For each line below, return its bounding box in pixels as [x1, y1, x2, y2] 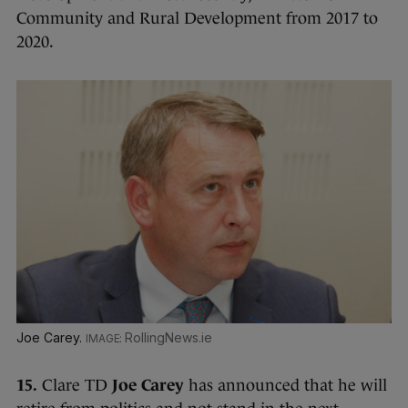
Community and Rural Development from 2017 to [16, 9, 378, 28]
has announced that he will [184, 376, 387, 395]
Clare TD [37, 376, 112, 395]
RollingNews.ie [125, 330, 212, 346]
